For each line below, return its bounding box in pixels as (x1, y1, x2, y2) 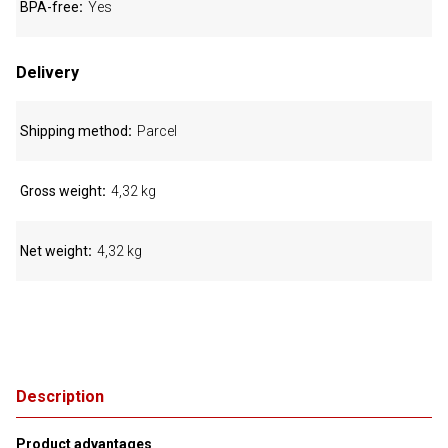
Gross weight (20, 183, 102, 199)
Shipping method (20, 123, 128, 139)
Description (16, 387, 104, 406)
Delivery (16, 63, 79, 82)
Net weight (20, 243, 88, 259)
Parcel (137, 123, 177, 139)
